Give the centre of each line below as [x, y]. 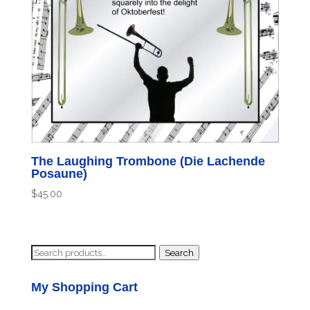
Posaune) [59, 174]
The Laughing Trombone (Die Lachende [148, 162]
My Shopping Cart [84, 288]
